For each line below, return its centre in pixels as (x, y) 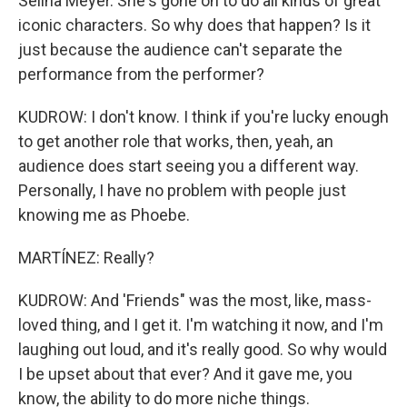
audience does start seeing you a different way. (189, 166)
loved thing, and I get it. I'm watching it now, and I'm (201, 325)
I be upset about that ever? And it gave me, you (185, 374)
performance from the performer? (141, 74)
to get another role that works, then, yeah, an (176, 141)
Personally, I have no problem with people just (182, 190)
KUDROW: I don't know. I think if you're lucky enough (203, 117)
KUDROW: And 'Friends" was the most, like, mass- (195, 300)
